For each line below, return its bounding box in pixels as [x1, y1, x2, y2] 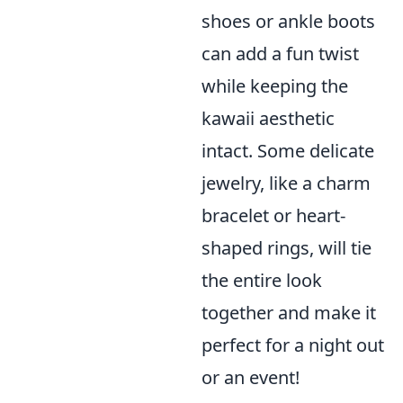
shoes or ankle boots [201, 9, 375, 34]
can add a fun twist [201, 41, 359, 67]
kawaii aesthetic [201, 106, 335, 131]
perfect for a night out [201, 333, 384, 358]
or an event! [201, 365, 300, 390]
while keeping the [201, 74, 348, 99]
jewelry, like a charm [201, 171, 371, 196]
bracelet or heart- [201, 203, 345, 228]
